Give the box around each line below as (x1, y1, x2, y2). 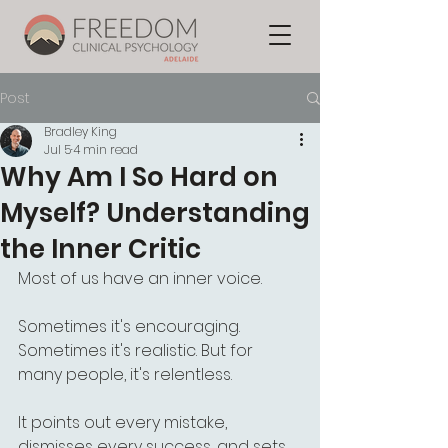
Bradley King (44, 123, 117, 140)
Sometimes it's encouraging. (18, 315, 244, 338)
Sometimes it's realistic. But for (18, 339, 257, 362)
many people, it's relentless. (18, 363, 232, 386)
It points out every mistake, (18, 411, 231, 434)
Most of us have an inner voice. (18, 267, 262, 290)
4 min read (73, 141, 138, 158)
